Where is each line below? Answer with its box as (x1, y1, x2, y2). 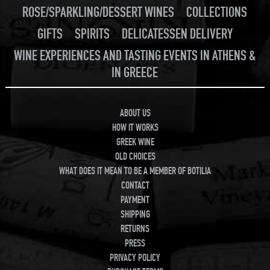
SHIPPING (120, 208, 150, 221)
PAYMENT (121, 193, 149, 206)
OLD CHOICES (115, 150, 155, 163)
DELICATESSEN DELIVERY (121, 25, 233, 42)
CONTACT (121, 179, 149, 192)
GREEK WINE (116, 136, 154, 148)
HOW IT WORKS (111, 121, 159, 134)
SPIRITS (74, 25, 110, 42)
